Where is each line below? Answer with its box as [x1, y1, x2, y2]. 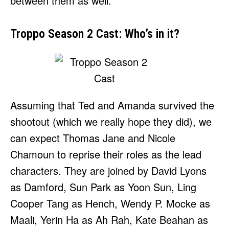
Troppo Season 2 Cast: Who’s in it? [10, 27, 179, 41]
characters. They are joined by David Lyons [10, 163, 207, 178]
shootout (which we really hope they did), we [10, 114, 212, 129]
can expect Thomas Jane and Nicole [10, 130, 175, 146]
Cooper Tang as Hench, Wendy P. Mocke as [10, 196, 210, 211]
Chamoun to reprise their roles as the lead [10, 147, 201, 162]
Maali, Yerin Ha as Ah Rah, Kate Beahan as [10, 212, 208, 227]
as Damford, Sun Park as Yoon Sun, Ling [10, 179, 196, 195]
